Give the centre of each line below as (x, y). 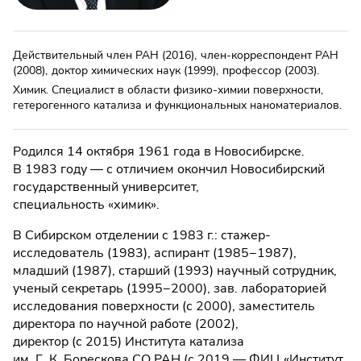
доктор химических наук (116, 71)
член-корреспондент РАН (270, 55)
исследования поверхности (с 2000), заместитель (164, 306)
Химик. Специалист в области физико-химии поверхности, (168, 90)
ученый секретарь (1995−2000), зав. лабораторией (170, 288)
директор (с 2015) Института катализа (129, 342)
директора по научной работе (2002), (126, 324)
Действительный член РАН (86, 55)
